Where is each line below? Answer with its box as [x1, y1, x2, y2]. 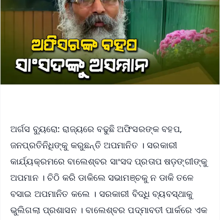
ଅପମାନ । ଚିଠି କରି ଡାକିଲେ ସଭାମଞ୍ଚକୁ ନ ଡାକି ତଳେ [10, 171, 194, 183]
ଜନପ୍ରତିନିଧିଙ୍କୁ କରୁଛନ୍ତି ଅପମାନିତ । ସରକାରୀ [10, 138, 178, 151]
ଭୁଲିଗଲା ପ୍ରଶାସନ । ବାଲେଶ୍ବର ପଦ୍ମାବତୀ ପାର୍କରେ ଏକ [10, 203, 208, 216]
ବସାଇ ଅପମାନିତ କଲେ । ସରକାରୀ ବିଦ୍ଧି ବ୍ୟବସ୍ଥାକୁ [10, 187, 193, 199]
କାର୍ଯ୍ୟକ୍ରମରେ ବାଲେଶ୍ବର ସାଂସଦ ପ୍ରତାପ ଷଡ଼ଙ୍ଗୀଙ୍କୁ [10, 155, 208, 167]
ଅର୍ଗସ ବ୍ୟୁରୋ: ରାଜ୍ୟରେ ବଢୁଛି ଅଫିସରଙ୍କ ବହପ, [10, 122, 183, 135]
